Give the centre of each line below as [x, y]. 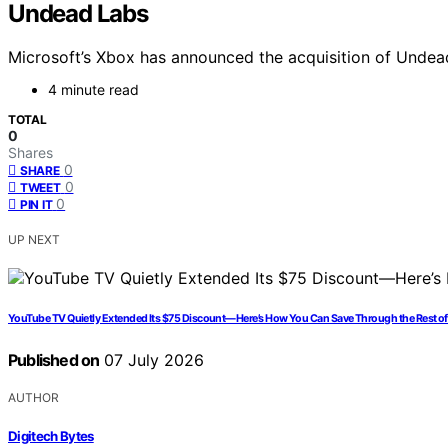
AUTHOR [33, 398]
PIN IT [36, 205]
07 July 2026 [152, 360]
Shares [30, 153]
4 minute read [93, 90]
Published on [54, 360]
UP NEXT [34, 240]
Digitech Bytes [51, 435]
